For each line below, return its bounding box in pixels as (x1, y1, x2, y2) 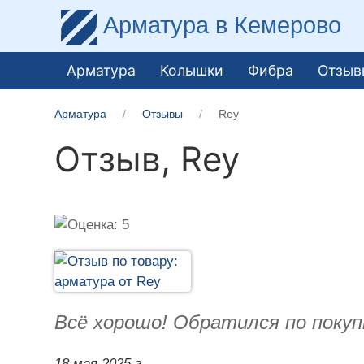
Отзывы (142, 106, 184, 120)
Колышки (160, 61, 224, 79)
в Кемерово (215, 11, 342, 38)
